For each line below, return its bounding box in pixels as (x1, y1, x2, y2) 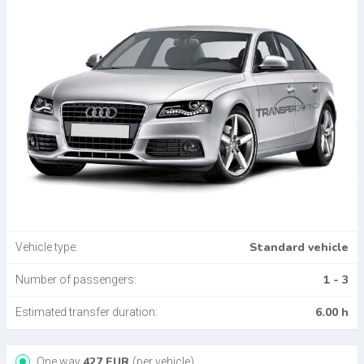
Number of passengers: (15, 273, 136, 287)
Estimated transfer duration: (15, 305, 158, 319)
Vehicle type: (15, 240, 78, 254)
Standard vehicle (249, 240, 349, 256)
